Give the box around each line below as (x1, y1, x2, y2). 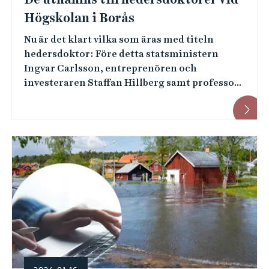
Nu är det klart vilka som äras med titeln (23, 34, 214, 45)
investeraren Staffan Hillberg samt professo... (23, 77, 241, 88)
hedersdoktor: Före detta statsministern (23, 48, 219, 59)
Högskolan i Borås (23, 11, 134, 25)
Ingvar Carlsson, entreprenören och (23, 62, 197, 74)
